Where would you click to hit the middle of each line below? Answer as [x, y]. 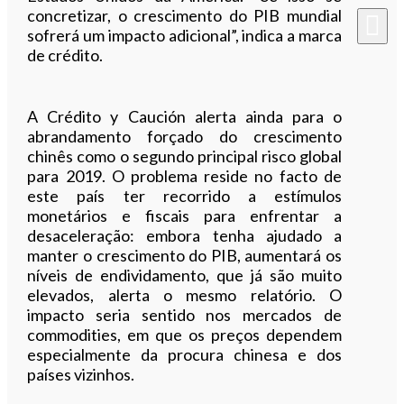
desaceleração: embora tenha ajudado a [184, 235]
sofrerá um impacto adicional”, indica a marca [184, 35]
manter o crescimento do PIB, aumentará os [184, 255]
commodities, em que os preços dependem [184, 334]
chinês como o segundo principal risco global [184, 156]
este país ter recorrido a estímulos [184, 195]
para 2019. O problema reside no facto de [184, 175]
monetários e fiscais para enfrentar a [184, 215]
